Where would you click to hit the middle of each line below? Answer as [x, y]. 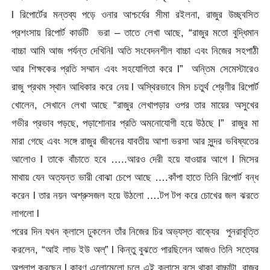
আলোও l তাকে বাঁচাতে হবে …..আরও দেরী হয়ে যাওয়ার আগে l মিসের [135, 159]
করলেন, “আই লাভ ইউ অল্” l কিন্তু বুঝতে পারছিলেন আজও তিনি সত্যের [135, 249]
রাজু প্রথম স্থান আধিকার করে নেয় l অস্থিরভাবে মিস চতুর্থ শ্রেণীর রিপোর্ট [135, 86]
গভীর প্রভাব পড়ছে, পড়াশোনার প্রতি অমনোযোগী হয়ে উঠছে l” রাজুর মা [135, 123]
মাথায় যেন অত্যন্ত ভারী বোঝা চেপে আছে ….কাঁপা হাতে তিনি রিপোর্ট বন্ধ [135, 177]
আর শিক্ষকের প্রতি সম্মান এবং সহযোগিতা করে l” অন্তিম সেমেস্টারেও [135, 68]
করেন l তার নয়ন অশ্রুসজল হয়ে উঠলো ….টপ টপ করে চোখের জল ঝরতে [135, 195]
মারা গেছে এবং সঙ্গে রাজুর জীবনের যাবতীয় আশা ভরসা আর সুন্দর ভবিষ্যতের [135, 141]
